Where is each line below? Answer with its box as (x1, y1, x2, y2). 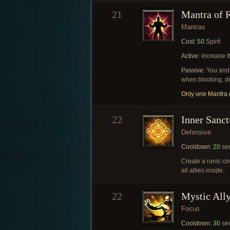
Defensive (181, 128, 211, 136)
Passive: (181, 67, 205, 74)
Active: (181, 52, 200, 60)
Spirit (204, 38, 220, 45)
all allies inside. (181, 167, 224, 174)
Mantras (181, 23, 205, 31)
